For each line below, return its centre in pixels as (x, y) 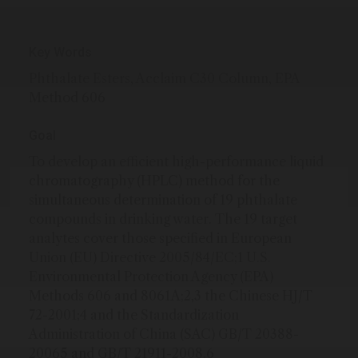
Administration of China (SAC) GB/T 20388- (164, 334)
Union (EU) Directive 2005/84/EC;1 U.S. (150, 257)
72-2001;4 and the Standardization (134, 314)
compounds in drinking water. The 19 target (163, 219)
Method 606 (67, 97)
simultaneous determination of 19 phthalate (163, 199)
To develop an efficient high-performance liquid (176, 161)
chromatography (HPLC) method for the (154, 180)
